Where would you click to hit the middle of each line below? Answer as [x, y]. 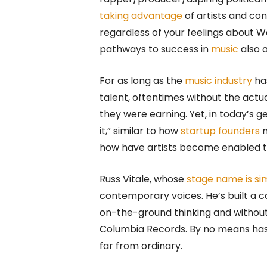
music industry [218, 80]
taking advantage [141, 15]
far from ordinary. [143, 246]
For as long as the [142, 80]
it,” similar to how [140, 131]
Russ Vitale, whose [143, 179]
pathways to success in [155, 49]
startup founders [220, 131]
